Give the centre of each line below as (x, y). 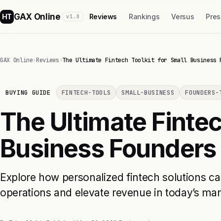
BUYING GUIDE (28, 92)
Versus (183, 17)
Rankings (144, 17)
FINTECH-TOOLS (86, 92)
